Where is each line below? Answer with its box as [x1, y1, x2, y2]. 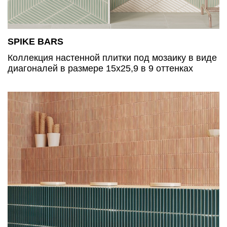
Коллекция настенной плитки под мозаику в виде [8, 52, 217, 63]
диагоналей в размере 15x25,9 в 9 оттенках [8, 63, 193, 73]
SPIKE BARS [8, 36, 63, 47]
